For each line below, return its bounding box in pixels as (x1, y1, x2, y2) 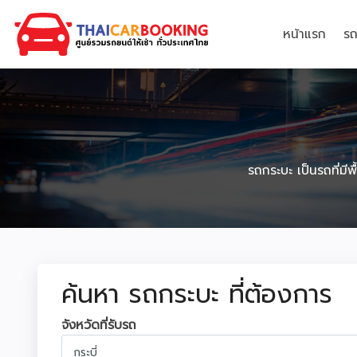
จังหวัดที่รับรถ (61, 316, 136, 335)
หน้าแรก (283, 25, 326, 44)
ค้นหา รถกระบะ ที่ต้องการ (61, 275, 332, 314)
